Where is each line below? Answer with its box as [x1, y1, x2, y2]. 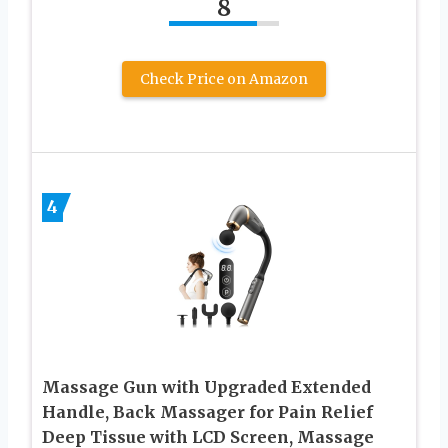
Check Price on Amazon [140, 69, 308, 88]
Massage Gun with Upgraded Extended [42, 376, 371, 397]
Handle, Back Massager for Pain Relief [42, 401, 373, 422]
